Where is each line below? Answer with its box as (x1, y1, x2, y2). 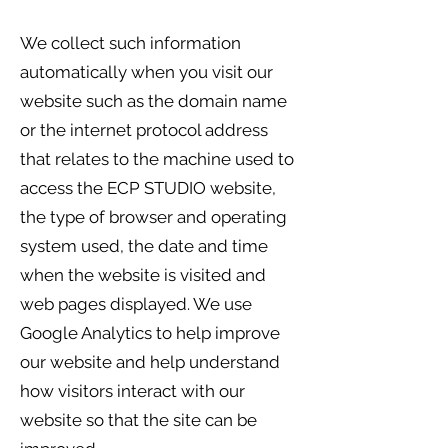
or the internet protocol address (20, 120, 268, 140)
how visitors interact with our (20, 381, 245, 401)
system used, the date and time (20, 236, 268, 256)
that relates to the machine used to (20, 149, 294, 169)
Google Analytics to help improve (20, 323, 280, 343)
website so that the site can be (20, 410, 257, 430)
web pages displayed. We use (20, 294, 252, 314)
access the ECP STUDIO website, (20, 178, 276, 198)
